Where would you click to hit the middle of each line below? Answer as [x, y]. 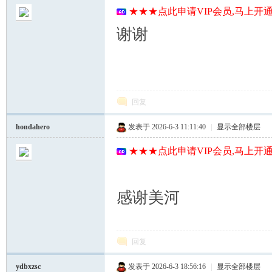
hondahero [33, 127]
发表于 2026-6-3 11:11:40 [167, 127]
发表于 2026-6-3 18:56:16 [167, 267]
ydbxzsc [28, 267]
